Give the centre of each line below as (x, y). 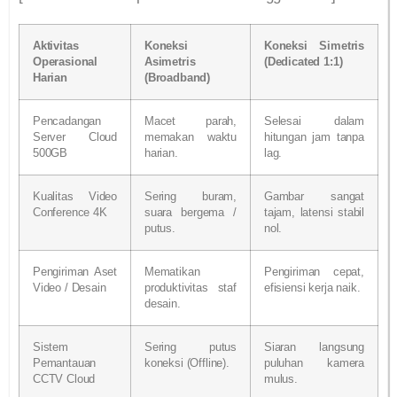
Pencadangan (67, 121)
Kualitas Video (75, 196)
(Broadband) (178, 78)
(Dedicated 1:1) (304, 62)
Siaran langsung (314, 347)
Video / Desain (70, 288)
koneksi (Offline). (187, 363)
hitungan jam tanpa (314, 137)
